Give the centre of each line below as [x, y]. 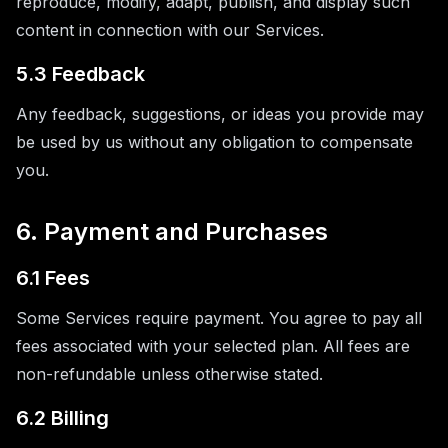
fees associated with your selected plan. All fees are [213, 346]
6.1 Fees [53, 278]
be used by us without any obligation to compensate [214, 142]
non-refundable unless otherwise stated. [169, 374]
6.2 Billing [62, 418]
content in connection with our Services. [170, 30]
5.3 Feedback [80, 74]
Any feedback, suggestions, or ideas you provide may [220, 114]
